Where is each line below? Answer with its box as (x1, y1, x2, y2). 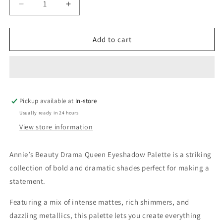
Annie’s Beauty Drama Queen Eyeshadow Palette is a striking (9, 150, 212, 159)
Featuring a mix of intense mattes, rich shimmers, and (9, 197, 189, 207)
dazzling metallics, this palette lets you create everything (9, 211, 201, 220)
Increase (67, 3, 102, 13)
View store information (19, 122, 93, 131)
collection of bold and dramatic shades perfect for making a (9, 163, 210, 172)
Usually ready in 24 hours (19, 110, 79, 116)
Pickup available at (19, 97, 76, 105)
